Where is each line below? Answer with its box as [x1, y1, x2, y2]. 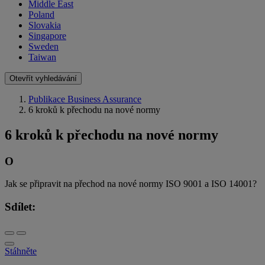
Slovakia [28, 20, 61, 30]
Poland [28, 9, 54, 20]
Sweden [28, 41, 59, 51]
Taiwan [28, 51, 56, 62]
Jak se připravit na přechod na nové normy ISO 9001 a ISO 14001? [5, 179, 257, 189]
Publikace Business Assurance [28, 93, 141, 104]
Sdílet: [5, 201, 35, 214]
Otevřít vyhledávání [9, 73, 77, 83]
